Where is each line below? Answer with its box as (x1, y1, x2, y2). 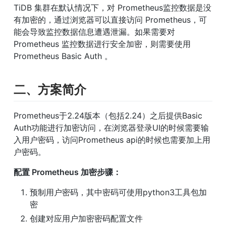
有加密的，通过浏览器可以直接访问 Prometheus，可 (14, 15, 207, 25)
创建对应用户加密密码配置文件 (30, 213, 143, 224)
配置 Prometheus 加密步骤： (14, 167, 121, 178)
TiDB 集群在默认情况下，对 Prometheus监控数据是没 (14, 3, 211, 13)
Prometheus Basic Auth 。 (14, 51, 112, 62)
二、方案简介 (14, 82, 86, 97)
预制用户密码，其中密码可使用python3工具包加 (30, 187, 207, 198)
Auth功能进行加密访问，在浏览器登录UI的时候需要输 (14, 123, 209, 133)
